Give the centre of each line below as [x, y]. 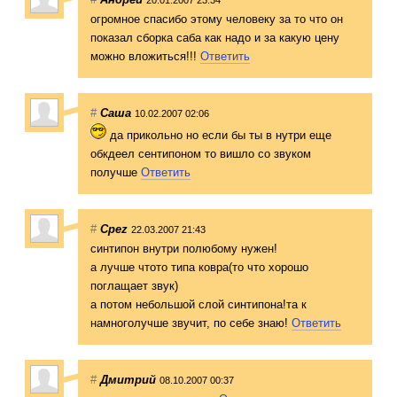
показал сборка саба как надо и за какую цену [215, 37]
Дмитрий [128, 379]
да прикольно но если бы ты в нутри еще [219, 135]
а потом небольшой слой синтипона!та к [198, 304]
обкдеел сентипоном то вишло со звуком [201, 153]
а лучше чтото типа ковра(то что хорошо [199, 267]
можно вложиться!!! [145, 56]
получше [116, 172]
